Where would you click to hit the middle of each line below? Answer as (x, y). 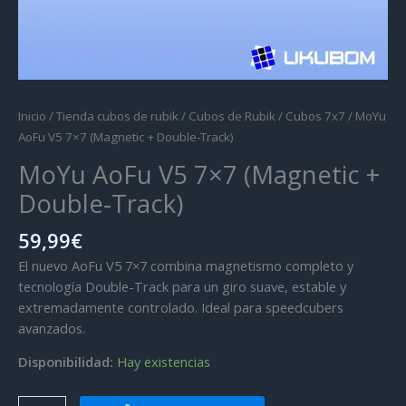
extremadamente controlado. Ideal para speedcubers (181, 307)
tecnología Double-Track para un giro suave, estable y (182, 286)
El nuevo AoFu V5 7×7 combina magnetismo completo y (186, 265)
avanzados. (52, 328)
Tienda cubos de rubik (117, 116)
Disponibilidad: (66, 362)
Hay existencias (164, 362)
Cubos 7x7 (315, 116)
